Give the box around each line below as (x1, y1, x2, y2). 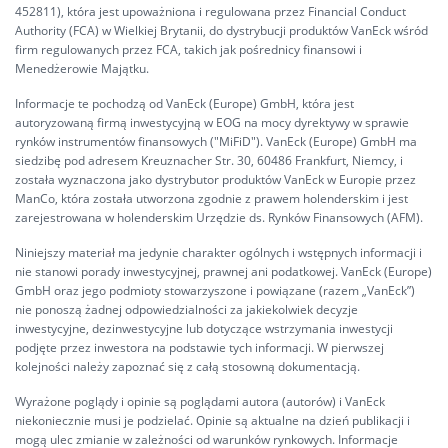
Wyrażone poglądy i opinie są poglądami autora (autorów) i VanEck (15, 393, 385, 410)
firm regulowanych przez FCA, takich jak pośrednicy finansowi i (15, 41, 362, 58)
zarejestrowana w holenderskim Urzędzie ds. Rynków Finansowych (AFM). (15, 209, 423, 226)
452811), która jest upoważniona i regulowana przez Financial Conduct (15, 3, 406, 20)
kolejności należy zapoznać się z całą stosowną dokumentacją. (15, 358, 360, 375)
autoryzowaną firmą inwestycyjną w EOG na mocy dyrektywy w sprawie (15, 114, 409, 131)
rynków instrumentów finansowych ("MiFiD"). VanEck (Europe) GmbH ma (15, 133, 417, 150)
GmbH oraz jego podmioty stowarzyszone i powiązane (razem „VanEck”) (15, 282, 415, 299)
